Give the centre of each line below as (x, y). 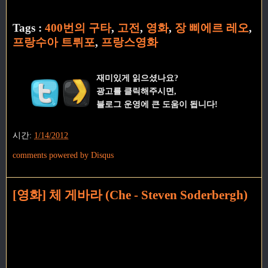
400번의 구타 (78, 28)
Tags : (29, 28)
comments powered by (52, 155)
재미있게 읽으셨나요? (137, 78)
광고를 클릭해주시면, (136, 91)
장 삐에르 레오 (212, 28)
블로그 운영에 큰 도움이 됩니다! (157, 104)
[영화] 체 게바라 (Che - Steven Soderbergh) (130, 195)
